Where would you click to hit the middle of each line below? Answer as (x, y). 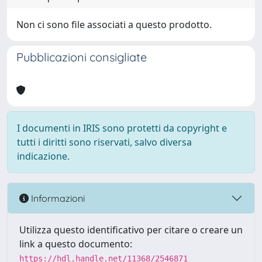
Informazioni (57, 198)
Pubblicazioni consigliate (82, 57)
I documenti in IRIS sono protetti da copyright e (122, 128)
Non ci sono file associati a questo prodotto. (114, 25)
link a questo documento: (76, 244)
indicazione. (43, 156)
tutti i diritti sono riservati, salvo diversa (104, 142)
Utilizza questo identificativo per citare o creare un (131, 230)
